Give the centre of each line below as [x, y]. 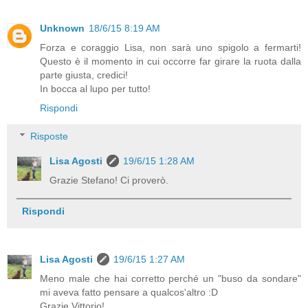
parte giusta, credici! [84, 75]
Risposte [49, 136]
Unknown [62, 28]
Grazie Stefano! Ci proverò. [109, 180]
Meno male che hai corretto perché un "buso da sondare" [170, 279]
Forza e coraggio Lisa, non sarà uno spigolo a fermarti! [170, 47]
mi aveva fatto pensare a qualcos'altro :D [129, 293]
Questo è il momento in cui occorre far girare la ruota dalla [170, 61]
